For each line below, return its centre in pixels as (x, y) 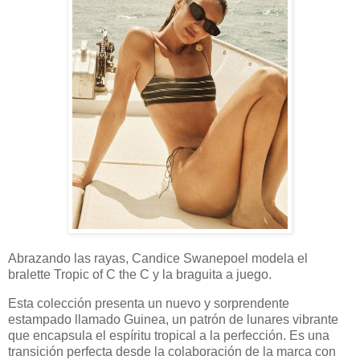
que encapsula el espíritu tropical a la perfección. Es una (169, 336)
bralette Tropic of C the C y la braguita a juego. (140, 275)
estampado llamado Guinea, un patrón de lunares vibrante (173, 320)
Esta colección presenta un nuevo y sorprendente (149, 304)
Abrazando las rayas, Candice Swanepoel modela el (158, 259)
